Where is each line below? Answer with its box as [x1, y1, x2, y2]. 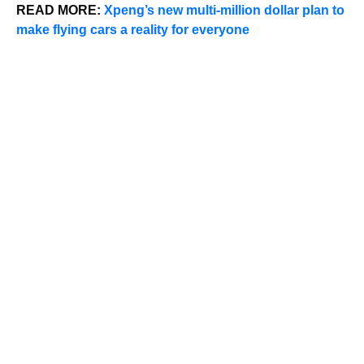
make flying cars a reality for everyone [16, 22, 249, 37]
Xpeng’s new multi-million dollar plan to [104, 2, 344, 17]
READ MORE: [16, 2, 104, 17]
